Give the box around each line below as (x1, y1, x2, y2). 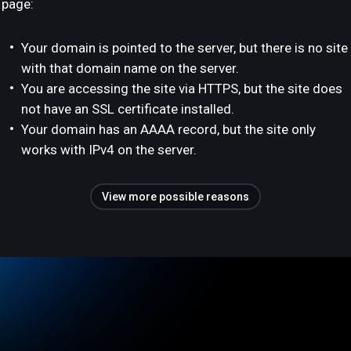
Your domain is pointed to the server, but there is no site (21, 40, 348, 56)
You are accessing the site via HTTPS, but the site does (21, 81, 342, 96)
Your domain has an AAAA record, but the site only (21, 121, 316, 137)
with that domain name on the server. (21, 60, 239, 76)
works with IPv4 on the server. (21, 142, 197, 157)
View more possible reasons (102, 190, 249, 203)
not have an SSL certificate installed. (21, 101, 234, 117)
